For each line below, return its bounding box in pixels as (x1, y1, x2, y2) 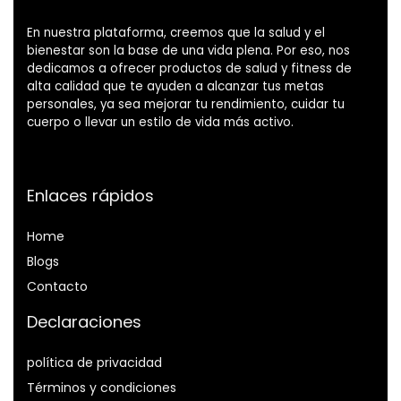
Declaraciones (27, 311, 141, 334)
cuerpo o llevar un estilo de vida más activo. (27, 114, 294, 132)
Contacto (27, 277, 88, 296)
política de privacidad (27, 354, 162, 372)
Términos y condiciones (27, 379, 176, 397)
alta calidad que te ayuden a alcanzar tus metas (27, 78, 324, 96)
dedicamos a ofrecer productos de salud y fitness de (27, 60, 352, 78)
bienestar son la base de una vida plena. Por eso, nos (27, 42, 350, 60)
